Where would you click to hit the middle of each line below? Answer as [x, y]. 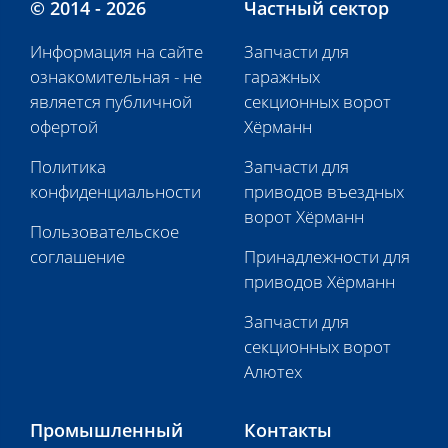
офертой [64, 127]
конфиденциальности [115, 192]
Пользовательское [104, 232]
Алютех [273, 372]
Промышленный [106, 430]
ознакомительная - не [116, 77]
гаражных [282, 77]
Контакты [288, 430]
